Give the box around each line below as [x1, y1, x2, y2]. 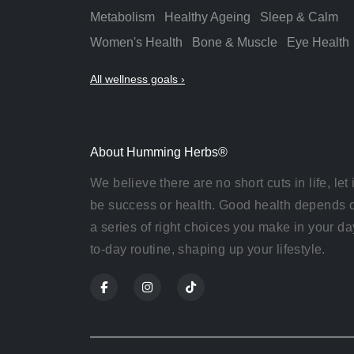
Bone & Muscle [192, 36, 277, 50]
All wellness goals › [90, 73, 185, 86]
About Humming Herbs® [90, 145, 228, 160]
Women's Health [90, 36, 183, 50]
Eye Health [287, 36, 349, 50]
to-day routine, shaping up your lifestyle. [90, 243, 326, 257]
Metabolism [90, 10, 155, 24]
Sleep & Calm [260, 10, 338, 24]
